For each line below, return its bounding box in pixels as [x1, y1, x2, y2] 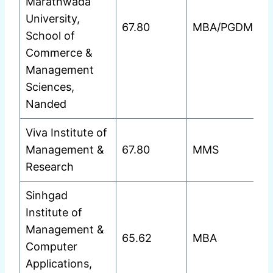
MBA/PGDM [193, 21, 253, 34]
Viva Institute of [26, 126, 107, 140]
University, [26, 12, 80, 26]
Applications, [26, 257, 92, 271]
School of [26, 29, 75, 43]
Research [26, 160, 74, 174]
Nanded [26, 97, 66, 111]
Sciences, [26, 80, 74, 94]
